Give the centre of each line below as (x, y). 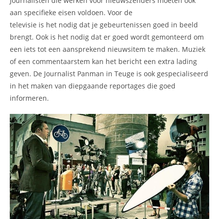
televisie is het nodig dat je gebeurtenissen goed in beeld (104, 24)
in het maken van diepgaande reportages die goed (93, 86)
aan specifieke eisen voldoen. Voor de (71, 12)
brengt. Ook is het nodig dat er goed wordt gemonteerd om (107, 37)
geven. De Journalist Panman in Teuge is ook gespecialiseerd (109, 73)
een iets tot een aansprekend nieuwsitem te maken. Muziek (108, 49)
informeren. (29, 98)
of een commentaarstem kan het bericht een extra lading (103, 61)
